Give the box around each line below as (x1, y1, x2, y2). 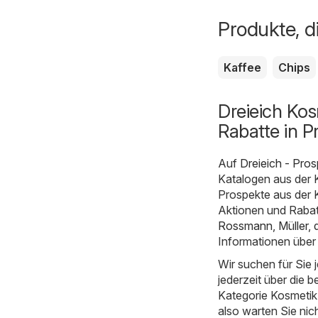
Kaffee (224, 60, 261, 75)
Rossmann (218, 218, 273, 233)
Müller (278, 218, 308, 233)
